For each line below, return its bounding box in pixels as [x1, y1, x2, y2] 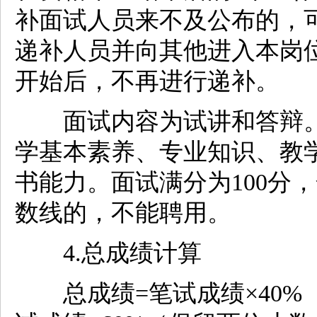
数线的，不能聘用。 [15, 200, 231, 226]
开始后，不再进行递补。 [15, 68, 279, 95]
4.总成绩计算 [15, 240, 202, 267]
